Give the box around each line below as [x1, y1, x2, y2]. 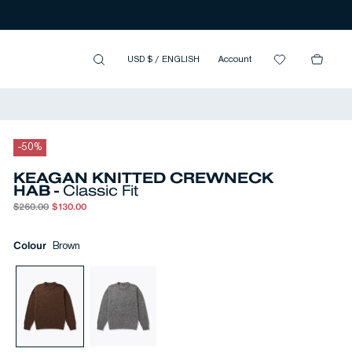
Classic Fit [63, 181, 138, 200]
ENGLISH [162, 55, 200, 64]
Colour [13, 239, 46, 252]
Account [218, 55, 251, 64]
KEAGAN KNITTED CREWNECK [13, 169, 273, 187]
